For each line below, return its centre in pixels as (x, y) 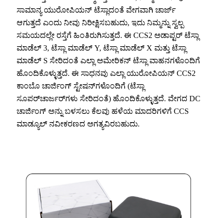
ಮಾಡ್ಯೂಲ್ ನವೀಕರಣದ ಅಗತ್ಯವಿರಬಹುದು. (78, 124)
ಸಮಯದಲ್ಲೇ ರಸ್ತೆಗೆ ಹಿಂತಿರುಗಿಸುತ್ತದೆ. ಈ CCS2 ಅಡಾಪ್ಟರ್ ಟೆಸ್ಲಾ (108, 36)
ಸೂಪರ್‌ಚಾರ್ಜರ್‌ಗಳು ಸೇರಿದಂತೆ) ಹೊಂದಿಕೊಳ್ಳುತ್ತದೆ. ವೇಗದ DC (109, 99)
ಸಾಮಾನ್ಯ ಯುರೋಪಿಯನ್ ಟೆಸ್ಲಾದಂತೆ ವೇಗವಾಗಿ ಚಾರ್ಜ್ (96, 10)
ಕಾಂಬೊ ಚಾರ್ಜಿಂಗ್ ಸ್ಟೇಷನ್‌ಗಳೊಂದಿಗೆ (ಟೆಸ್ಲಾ (81, 86)
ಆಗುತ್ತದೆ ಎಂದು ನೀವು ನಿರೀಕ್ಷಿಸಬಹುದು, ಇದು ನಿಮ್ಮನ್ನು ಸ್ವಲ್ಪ (100, 23)
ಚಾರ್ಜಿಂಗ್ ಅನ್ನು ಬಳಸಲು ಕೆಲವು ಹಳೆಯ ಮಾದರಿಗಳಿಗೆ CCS (103, 111)
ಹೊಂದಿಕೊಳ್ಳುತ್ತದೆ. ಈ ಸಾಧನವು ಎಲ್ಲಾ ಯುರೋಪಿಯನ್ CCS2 (106, 73)
